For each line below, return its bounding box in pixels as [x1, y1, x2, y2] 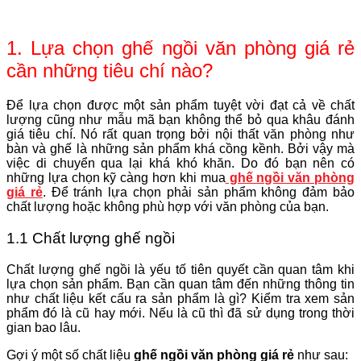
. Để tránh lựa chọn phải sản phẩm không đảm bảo [42, 185, 355, 200]
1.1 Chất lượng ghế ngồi [6, 230, 175, 247]
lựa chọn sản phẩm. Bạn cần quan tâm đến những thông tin [6, 276, 355, 291]
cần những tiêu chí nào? [6, 60, 213, 82]
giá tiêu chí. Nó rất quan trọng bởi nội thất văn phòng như [6, 127, 355, 142]
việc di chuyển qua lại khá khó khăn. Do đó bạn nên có [6, 156, 355, 171]
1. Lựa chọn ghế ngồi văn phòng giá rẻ [6, 37, 355, 60]
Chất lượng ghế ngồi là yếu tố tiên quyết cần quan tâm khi [6, 262, 355, 276]
